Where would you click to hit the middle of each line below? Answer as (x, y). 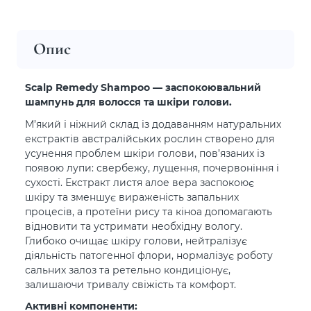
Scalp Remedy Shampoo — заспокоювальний (143, 87)
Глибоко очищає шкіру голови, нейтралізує (136, 240)
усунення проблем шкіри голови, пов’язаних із (145, 153)
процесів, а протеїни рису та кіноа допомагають (149, 211)
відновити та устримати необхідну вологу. (134, 226)
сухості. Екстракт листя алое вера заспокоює (140, 182)
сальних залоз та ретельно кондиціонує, (128, 269)
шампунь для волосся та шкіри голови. (128, 102)
